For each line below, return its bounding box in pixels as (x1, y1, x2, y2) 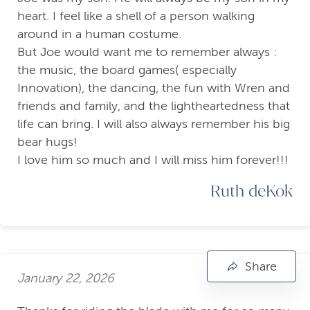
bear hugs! (17, 135, 77, 149)
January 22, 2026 (17, 271, 114, 285)
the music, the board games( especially (17, 63, 237, 77)
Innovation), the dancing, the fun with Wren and (17, 81, 290, 95)
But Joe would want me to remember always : (17, 45, 277, 60)
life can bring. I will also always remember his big (17, 117, 290, 131)
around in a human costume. (17, 27, 181, 42)
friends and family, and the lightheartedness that (17, 99, 290, 113)
